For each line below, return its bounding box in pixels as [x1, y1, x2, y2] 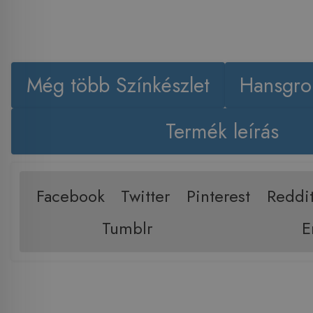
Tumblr [102, 215, 153, 240]
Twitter [121, 183, 170, 208]
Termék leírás [165, 117, 279, 147]
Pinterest [187, 183, 251, 208]
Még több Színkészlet [26, 71, 210, 101]
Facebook [36, 183, 105, 208]
